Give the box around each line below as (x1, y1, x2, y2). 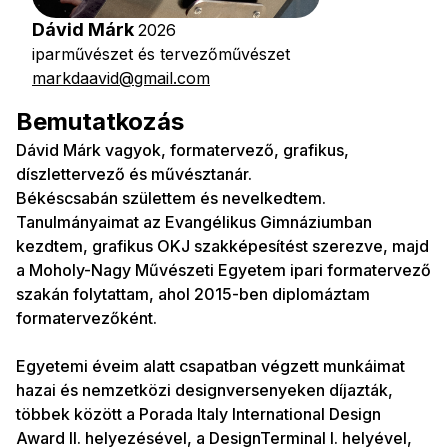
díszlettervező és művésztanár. (16, 164, 252, 184)
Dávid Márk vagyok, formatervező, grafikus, (16, 140, 349, 160)
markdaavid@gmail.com (32, 68, 210, 88)
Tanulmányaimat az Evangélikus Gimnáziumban (16, 212, 372, 232)
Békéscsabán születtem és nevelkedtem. (16, 188, 326, 208)
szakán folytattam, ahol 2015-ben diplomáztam (16, 284, 370, 304)
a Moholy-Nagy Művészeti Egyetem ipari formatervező (16, 260, 431, 280)
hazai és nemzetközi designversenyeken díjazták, (16, 380, 393, 400)
